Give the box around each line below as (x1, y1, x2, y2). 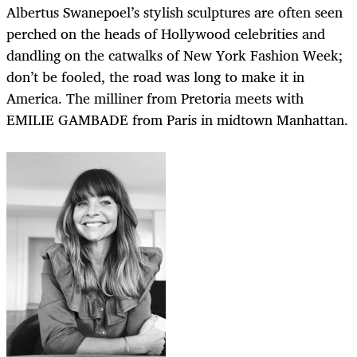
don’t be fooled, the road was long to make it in (6, 65, 304, 89)
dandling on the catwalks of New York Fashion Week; (6, 43, 343, 68)
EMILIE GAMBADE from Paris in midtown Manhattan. (6, 108, 348, 132)
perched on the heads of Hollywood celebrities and (6, 22, 325, 46)
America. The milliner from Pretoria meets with (6, 86, 304, 111)
